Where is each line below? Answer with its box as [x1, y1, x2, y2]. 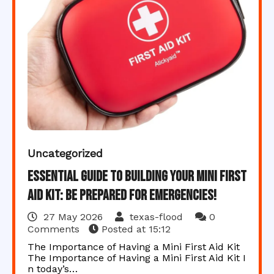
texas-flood [127, 211, 186, 223]
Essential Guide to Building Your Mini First [28, 168, 246, 185]
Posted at [98, 223, 149, 235]
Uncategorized [28, 147, 103, 160]
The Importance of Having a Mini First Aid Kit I [28, 252, 246, 264]
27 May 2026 [43, 211, 103, 223]
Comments [28, 223, 83, 235]
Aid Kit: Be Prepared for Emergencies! [28, 187, 217, 204]
